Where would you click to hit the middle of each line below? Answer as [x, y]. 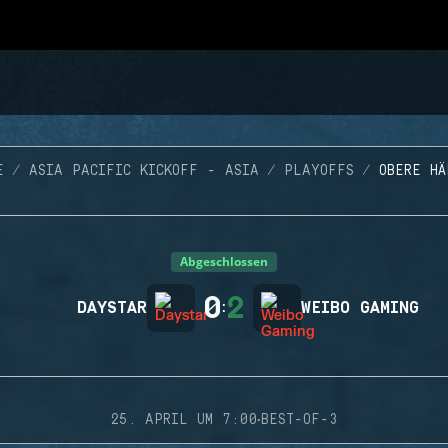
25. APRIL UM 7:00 [183, 420]
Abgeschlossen [224, 261]
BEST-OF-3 [299, 420]
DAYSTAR [112, 308]
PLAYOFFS [318, 171]
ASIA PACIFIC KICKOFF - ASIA [143, 171]
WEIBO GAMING [360, 308]
